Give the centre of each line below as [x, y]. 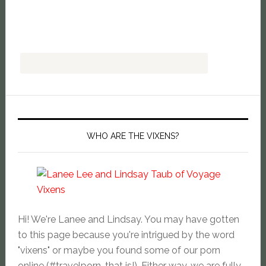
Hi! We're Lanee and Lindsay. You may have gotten [128, 220]
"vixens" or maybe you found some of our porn [119, 251]
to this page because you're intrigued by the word [126, 235]
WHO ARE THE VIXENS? [133, 136]
